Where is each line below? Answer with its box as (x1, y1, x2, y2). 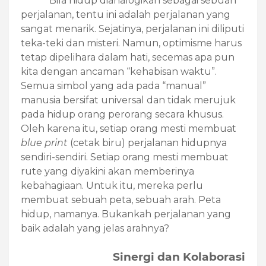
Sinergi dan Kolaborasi (113, 250, 245, 264)
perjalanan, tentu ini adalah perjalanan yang (21, 9, 230, 21)
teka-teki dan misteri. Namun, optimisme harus (21, 37, 242, 49)
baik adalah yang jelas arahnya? (21, 223, 169, 235)
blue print (21, 137, 68, 149)
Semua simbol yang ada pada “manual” (21, 80, 206, 92)
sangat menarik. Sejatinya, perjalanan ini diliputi (21, 23, 244, 35)
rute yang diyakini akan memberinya (21, 166, 194, 178)
